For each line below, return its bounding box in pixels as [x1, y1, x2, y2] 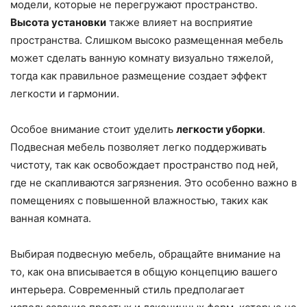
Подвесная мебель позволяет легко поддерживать [10, 140, 267, 153]
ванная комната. [10, 212, 91, 225]
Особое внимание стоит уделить [10, 123, 176, 136]
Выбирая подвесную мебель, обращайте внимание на [10, 247, 280, 260]
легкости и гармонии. [10, 87, 119, 100]
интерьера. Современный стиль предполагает [10, 283, 245, 296]
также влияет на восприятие [106, 16, 253, 29]
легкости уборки [176, 123, 262, 136]
